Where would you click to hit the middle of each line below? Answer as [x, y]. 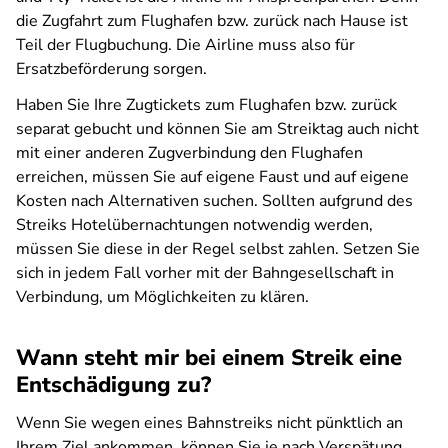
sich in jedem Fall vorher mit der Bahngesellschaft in [205, 273]
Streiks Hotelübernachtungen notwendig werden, [194, 225]
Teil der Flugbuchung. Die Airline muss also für [185, 45]
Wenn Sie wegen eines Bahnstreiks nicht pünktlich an [209, 423]
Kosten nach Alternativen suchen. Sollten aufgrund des [214, 201]
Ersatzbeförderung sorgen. [111, 69]
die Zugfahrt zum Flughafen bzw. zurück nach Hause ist [212, 21]
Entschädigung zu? [113, 385]
